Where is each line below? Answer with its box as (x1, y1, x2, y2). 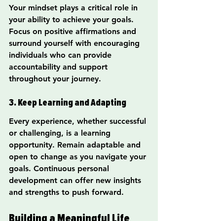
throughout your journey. (9, 74, 101, 84)
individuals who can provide (9, 50, 114, 60)
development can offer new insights (9, 176, 144, 185)
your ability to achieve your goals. (9, 15, 136, 25)
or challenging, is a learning (9, 128, 113, 138)
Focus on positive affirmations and (9, 27, 139, 37)
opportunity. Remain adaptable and (9, 140, 143, 150)
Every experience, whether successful (9, 116, 148, 126)
